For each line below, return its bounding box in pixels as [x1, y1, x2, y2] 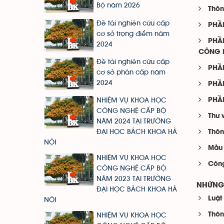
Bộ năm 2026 [96, 2, 140, 9]
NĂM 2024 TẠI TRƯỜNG [96, 118, 171, 125]
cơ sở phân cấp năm [96, 68, 165, 76]
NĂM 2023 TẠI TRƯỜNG [96, 175, 171, 183]
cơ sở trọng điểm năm [96, 30, 169, 37]
